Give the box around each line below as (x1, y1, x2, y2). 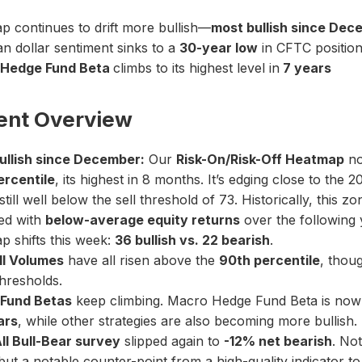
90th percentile (219, 251, 320, 268)
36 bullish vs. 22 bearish (115, 231, 270, 248)
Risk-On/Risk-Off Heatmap (176, 150, 344, 167)
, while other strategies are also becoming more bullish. (18, 312, 357, 329)
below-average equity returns (45, 211, 240, 228)
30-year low (179, 40, 258, 57)
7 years (280, 60, 331, 77)
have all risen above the (64, 251, 219, 268)
